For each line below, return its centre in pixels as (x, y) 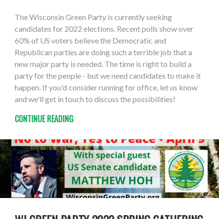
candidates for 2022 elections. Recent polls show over (104, 29)
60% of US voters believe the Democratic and (90, 41)
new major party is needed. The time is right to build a (103, 64)
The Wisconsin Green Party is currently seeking (93, 17)
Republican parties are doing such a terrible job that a (103, 52)
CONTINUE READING (44, 119)
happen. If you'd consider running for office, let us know (106, 88)
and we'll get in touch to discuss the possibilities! (95, 99)
